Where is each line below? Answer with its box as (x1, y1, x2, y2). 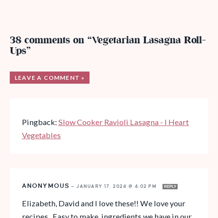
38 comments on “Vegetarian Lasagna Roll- (10, 33, 206, 48)
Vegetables (22, 130, 61, 140)
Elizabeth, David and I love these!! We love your (22, 198, 185, 208)
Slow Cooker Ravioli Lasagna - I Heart (58, 117, 189, 127)
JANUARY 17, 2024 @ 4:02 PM (76, 183, 159, 189)
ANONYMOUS (22, 182, 70, 189)
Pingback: (22, 117, 58, 127)
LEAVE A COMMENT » (15, 73, 85, 81)
